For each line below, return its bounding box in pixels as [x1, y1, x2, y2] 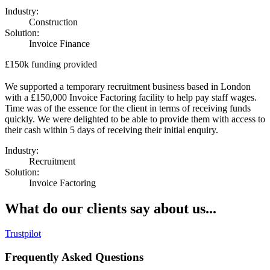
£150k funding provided [5, 58, 97, 69]
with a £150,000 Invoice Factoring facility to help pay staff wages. [5, 92, 257, 102]
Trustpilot [5, 228, 41, 239]
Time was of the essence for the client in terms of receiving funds [5, 102, 251, 113]
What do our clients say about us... [5, 200, 216, 216]
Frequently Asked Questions [5, 251, 143, 264]
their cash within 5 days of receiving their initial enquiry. [5, 124, 218, 135]
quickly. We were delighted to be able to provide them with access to [5, 113, 265, 124]
